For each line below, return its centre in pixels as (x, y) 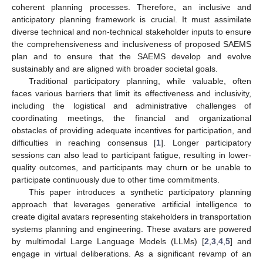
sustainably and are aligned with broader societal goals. (115, 68)
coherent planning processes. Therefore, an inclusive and (131, 7)
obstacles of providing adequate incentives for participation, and (131, 130)
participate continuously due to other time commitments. (116, 179)
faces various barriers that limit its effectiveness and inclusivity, (131, 93)
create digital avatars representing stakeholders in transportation (131, 216)
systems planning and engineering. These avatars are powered (131, 229)
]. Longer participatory (206, 142)
